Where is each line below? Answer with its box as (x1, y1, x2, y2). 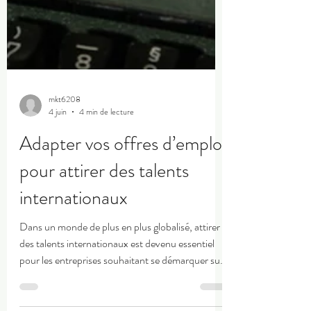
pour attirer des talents (19, 213, 189, 241)
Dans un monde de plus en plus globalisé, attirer (19, 275, 220, 291)
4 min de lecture (79, 162, 134, 174)
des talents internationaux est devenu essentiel (19, 292, 215, 308)
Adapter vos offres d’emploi (19, 186, 226, 214)
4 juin (49, 162, 67, 174)
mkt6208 (49, 149, 81, 162)
